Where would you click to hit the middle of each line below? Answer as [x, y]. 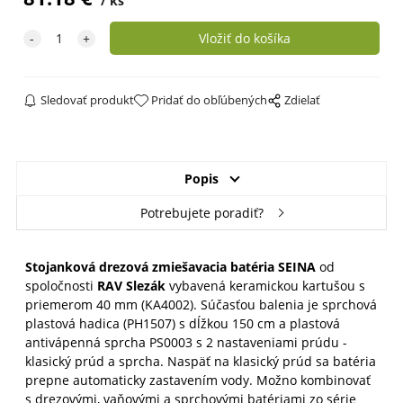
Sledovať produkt [87, 99]
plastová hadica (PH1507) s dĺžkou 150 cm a [157, 323]
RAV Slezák [133, 285]
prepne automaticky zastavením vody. [140, 380]
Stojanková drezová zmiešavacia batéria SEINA [172, 266]
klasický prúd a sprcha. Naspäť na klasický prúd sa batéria [200, 361]
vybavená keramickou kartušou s [267, 285]
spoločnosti [61, 285]
